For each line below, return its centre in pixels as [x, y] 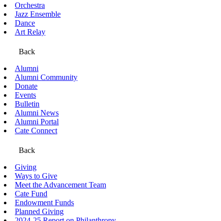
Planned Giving [39, 211]
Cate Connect [36, 130]
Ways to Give [36, 176]
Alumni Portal [37, 122]
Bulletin [27, 104]
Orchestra [30, 5]
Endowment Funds [44, 203]
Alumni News [37, 113]
